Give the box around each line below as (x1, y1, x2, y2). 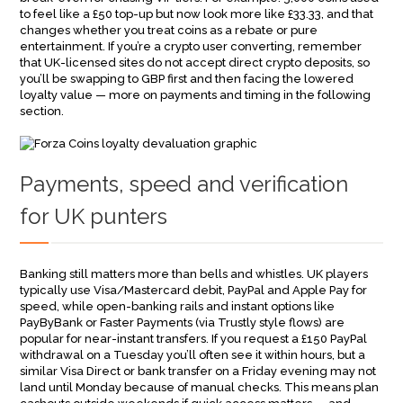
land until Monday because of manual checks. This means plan (20, 381, 380, 394)
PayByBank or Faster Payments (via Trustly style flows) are (20, 316, 345, 329)
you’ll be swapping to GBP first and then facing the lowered (20, 72, 354, 85)
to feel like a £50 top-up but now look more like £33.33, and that (20, 7, 374, 21)
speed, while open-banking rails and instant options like (20, 300, 336, 313)
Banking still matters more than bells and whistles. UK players (20, 267, 369, 281)
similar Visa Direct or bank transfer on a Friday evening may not (20, 364, 377, 378)
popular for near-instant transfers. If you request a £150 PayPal (20, 332, 368, 345)
